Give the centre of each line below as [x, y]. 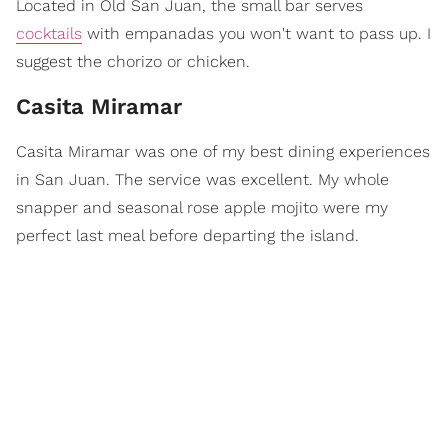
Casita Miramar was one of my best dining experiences [223, 151]
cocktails [49, 33]
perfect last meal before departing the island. [187, 235]
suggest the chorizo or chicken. [133, 61]
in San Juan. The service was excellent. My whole [202, 179]
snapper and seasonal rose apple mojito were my [202, 207]
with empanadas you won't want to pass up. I [256, 33]
